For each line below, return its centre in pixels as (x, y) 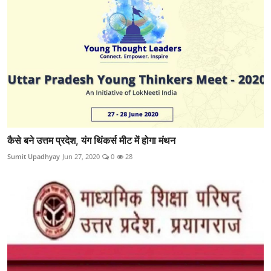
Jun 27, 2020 (81, 157)
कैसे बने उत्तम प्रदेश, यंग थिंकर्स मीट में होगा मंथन (91, 141)
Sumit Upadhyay (34, 157)
